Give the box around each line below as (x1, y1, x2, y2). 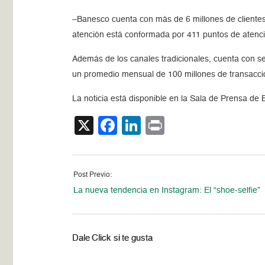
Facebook (117, 115, 202, 135)
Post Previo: (73, 171, 112, 179)
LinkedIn (141, 115, 214, 135)
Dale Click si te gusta (72, 233, 153, 243)
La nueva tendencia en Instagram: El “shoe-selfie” (73, 186, 261, 195)
